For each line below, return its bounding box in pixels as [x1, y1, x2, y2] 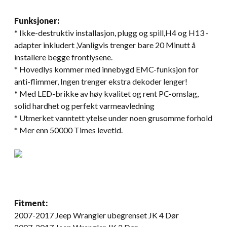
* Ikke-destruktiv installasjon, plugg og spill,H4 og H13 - [14, 27, 209, 37]
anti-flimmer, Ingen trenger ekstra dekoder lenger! [14, 76, 187, 86]
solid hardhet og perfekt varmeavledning [14, 100, 155, 110]
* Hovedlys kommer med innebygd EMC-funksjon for [14, 64, 199, 74]
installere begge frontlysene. [14, 52, 112, 62]
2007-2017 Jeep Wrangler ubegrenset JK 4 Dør [14, 210, 179, 220]
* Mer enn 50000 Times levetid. [14, 125, 123, 135]
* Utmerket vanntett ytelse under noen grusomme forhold [14, 112, 212, 123]
